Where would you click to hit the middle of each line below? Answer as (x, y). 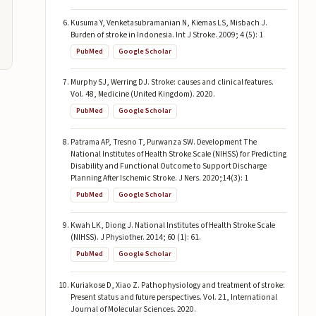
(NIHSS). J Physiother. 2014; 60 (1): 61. (135, 238)
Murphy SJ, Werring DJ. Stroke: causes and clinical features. (172, 83)
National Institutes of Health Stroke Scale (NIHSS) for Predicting (178, 154)
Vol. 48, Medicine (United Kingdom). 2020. (142, 95)
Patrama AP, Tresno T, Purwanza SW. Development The (163, 142)
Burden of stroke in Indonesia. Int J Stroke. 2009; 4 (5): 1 (166, 35)
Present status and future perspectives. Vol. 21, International (174, 297)
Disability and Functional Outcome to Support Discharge (168, 166)
